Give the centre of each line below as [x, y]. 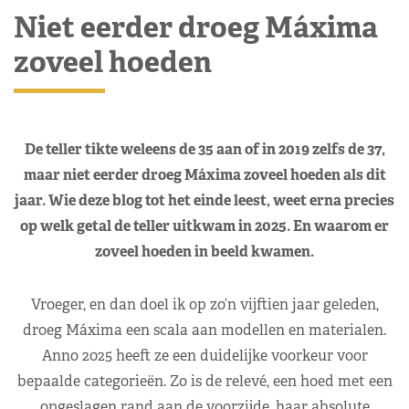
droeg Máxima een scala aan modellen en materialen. [204, 330]
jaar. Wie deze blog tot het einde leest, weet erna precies [204, 200]
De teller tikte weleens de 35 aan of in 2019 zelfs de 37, [204, 149]
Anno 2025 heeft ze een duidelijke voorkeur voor [204, 355]
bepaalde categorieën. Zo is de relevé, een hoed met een [204, 381]
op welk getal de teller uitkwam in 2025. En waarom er [204, 225]
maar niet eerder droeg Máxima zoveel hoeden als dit [204, 174]
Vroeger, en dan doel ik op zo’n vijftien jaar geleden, [204, 304]
